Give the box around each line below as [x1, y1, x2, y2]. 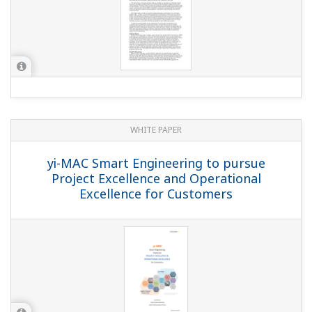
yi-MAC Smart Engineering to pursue [47, 155, 265, 172]
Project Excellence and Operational [51, 170, 261, 187]
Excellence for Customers [79, 185, 233, 203]
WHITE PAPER [130, 124, 182, 136]
